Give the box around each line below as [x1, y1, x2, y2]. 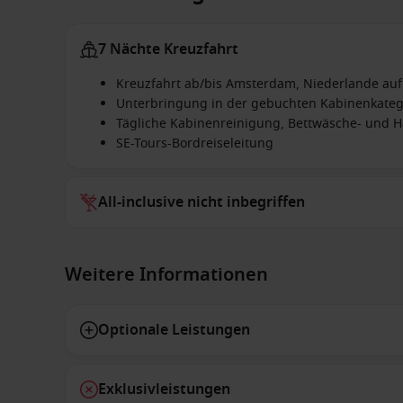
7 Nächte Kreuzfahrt [98, 39, 238, 60]
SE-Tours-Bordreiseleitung [116, 134, 273, 153]
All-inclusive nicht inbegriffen [98, 192, 305, 213]
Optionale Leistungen [98, 319, 250, 341]
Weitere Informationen [65, 262, 268, 288]
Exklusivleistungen [98, 379, 230, 400]
